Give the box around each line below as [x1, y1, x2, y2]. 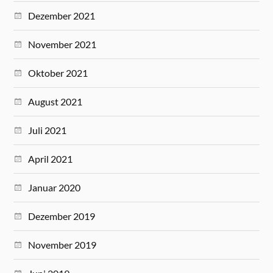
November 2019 [28, 238, 97, 250]
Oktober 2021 [28, 66, 88, 79]
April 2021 [28, 152, 73, 165]
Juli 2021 [28, 124, 67, 136]
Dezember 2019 [28, 210, 96, 222]
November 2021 [28, 38, 97, 50]
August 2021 [28, 95, 83, 107]
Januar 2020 [28, 181, 81, 193]
